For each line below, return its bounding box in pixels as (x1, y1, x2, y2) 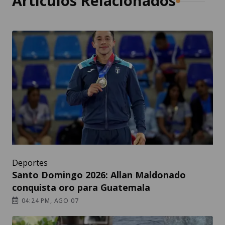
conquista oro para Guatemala (12, 181, 150, 194)
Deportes (12, 157, 48, 169)
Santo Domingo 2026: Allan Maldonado (12, 169, 186, 181)
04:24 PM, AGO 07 (19, 196, 79, 205)
